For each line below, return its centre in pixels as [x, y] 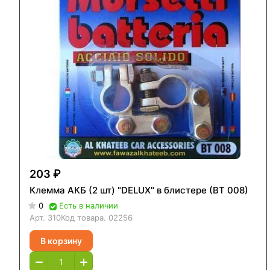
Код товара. [85, 218]
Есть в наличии [89, 206]
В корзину [61, 240]
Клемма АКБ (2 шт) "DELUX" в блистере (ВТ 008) [139, 190]
